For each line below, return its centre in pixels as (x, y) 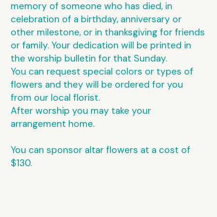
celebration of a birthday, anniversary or (96, 19)
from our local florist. (55, 98)
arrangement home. (53, 124)
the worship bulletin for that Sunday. (89, 58)
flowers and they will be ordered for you (97, 85)
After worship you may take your (81, 111)
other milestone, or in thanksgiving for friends (108, 32)
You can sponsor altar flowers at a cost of (101, 150)
